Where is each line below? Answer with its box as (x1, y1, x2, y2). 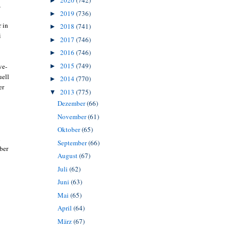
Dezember (57, 99, 87, 108)
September (57, 138, 88, 147)
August (57, 151, 79, 161)
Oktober (57, 125, 82, 135)
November (57, 111, 88, 121)
